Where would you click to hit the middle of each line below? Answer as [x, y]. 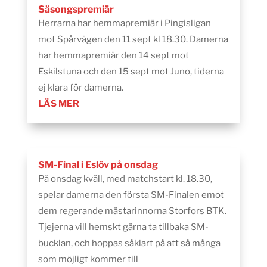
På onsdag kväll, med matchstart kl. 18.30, [125, 178]
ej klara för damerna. [80, 87]
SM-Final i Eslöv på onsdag [98, 164]
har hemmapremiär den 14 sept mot [113, 55]
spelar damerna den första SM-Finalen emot [131, 195]
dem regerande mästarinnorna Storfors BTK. [132, 211]
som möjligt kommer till [88, 259]
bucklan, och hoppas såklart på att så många [129, 243]
